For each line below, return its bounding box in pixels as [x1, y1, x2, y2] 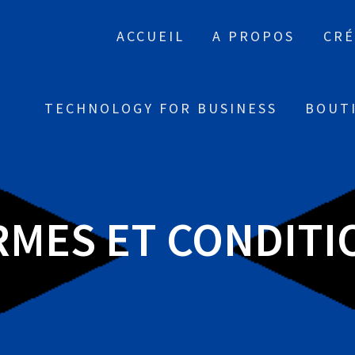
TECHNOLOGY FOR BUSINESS [44, 99, 277, 117]
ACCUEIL [116, 27, 185, 45]
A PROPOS [212, 27, 296, 45]
